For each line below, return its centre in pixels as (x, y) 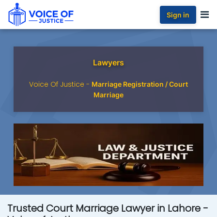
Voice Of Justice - (60, 84)
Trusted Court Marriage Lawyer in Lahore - (108, 209)
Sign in (178, 15)
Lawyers (108, 62)
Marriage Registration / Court (140, 84)
